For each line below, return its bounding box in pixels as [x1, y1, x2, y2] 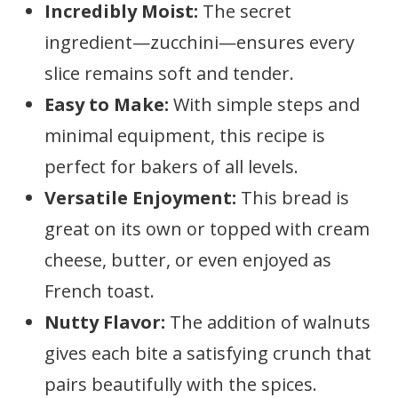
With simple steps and [169, 92, 360, 116]
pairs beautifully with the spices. [44, 372, 317, 396]
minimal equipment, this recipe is [44, 123, 325, 147]
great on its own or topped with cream [44, 217, 370, 241]
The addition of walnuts [165, 310, 370, 334]
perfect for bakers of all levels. [44, 155, 298, 179]
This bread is [236, 186, 349, 210]
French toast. [44, 279, 155, 303]
